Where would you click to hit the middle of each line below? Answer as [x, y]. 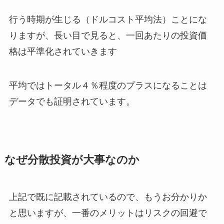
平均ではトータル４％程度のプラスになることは [108, 86]
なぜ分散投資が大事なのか [72, 160]
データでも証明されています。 [72, 102]
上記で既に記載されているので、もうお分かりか [108, 197]
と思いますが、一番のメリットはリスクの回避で [108, 213]
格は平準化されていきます [63, 52]
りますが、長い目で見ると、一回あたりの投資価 [108, 36]
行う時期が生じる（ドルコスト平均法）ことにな [108, 20]
